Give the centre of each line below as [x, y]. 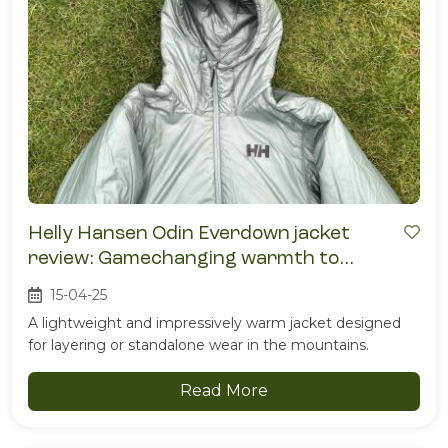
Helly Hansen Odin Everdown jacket [189, 233]
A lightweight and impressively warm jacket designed [214, 323]
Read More [224, 391]
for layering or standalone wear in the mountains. [198, 345]
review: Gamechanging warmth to [183, 258]
